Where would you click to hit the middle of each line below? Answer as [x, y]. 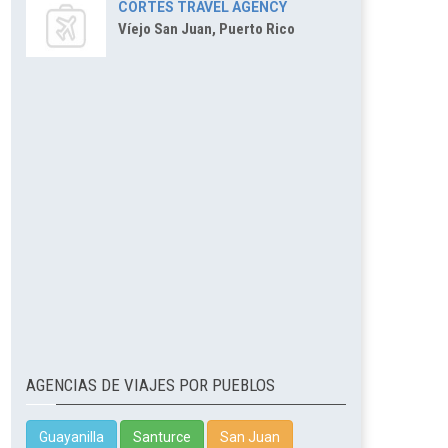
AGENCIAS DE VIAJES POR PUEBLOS [150, 385]
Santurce [162, 437]
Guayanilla [71, 437]
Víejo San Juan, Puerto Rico [206, 29]
